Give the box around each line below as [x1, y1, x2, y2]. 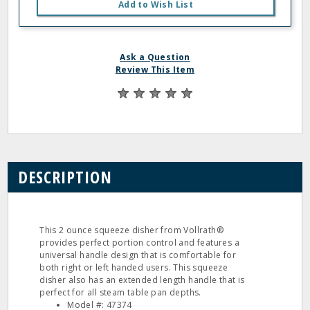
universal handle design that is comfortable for [39, 249, 237, 261]
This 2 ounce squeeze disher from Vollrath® [39, 224, 224, 236]
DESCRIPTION [18, 165, 113, 188]
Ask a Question [120, 51, 190, 63]
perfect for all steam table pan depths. [39, 286, 201, 298]
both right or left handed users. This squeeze [39, 262, 228, 273]
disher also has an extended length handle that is [39, 274, 245, 286]
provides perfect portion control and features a [39, 237, 240, 248]
